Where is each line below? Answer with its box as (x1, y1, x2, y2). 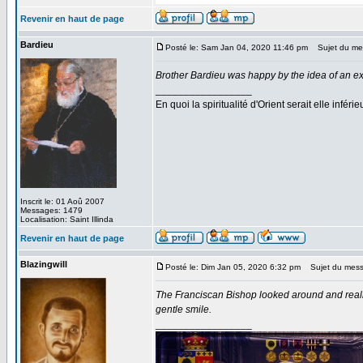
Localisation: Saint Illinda (20, 215, 113, 224)
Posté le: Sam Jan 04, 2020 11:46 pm (165, 43, 308, 52)
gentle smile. (156, 304, 211, 315)
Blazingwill (20, 259, 67, 269)
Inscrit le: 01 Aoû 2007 (20, 197, 105, 206)
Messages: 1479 (20, 206, 83, 215)
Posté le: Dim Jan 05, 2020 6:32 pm (165, 263, 301, 271)
